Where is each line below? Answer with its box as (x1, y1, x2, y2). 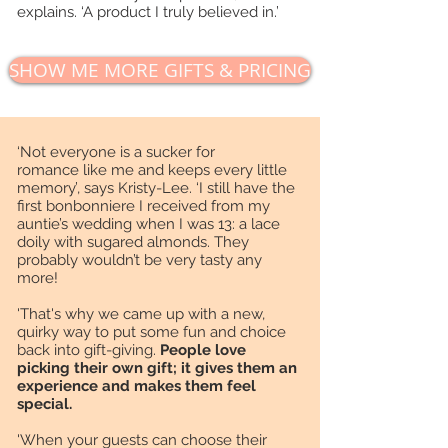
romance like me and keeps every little (17, 161, 287, 180)
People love (160, 341, 246, 360)
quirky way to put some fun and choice (17, 323, 286, 342)
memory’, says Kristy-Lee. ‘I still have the (17, 179, 295, 198)
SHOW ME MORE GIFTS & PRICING (9, 57, 311, 84)
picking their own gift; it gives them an (17, 359, 297, 378)
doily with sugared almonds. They (17, 233, 249, 252)
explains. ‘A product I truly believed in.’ (17, 3, 279, 22)
